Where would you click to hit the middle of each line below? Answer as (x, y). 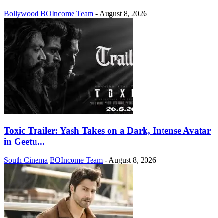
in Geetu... (24, 141)
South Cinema (26, 160)
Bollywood (21, 13)
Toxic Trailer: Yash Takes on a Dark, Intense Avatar (107, 130)
